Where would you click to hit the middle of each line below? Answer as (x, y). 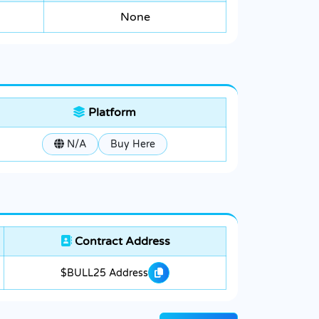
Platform (111, 113)
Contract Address (121, 242)
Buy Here (132, 145)
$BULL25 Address (104, 273)
